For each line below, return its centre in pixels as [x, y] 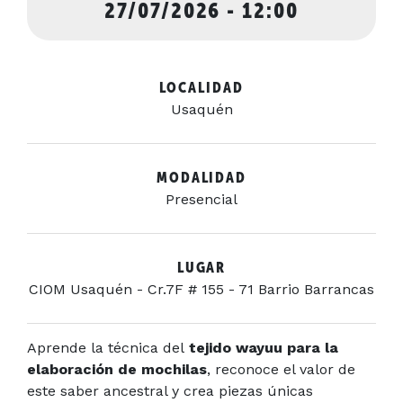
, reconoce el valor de [281, 369]
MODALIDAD [201, 177]
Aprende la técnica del [108, 347]
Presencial [201, 199]
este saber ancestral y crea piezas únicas [170, 390]
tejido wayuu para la [264, 347]
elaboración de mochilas [117, 369]
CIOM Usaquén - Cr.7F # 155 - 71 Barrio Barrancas [201, 289]
